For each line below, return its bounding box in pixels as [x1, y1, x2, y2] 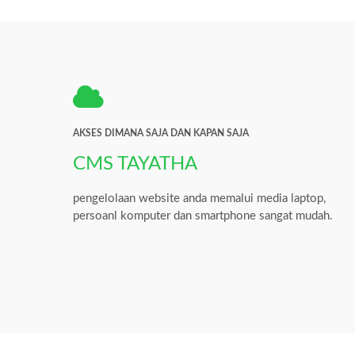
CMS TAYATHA [73, 154, 197, 174]
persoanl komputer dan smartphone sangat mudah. [73, 209, 333, 222]
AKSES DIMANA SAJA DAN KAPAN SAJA [73, 128, 249, 138]
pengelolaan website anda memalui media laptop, [73, 192, 326, 204]
